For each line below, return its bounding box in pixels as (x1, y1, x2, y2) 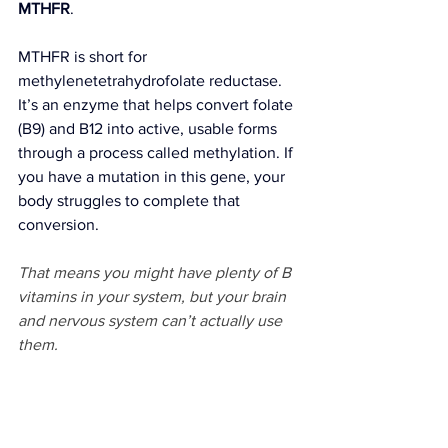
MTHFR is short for (18, 48, 151, 65)
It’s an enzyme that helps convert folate (18, 96, 297, 113)
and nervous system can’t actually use (18, 312, 286, 329)
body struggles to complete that (18, 192, 244, 209)
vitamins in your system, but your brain (18, 288, 290, 305)
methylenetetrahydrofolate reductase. (18, 72, 286, 89)
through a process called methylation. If (18, 144, 297, 161)
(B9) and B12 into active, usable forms (18, 120, 281, 137)
